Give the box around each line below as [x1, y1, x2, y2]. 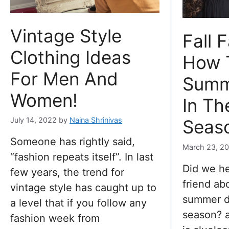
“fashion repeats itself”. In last [10, 151, 153, 164]
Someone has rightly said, [10, 135, 135, 148]
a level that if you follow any [10, 197, 147, 210]
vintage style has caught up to [10, 181, 156, 194]
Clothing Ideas [10, 46, 131, 68]
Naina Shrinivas [70, 116, 122, 125]
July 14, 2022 [10, 116, 57, 125]
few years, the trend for [10, 166, 124, 179]
